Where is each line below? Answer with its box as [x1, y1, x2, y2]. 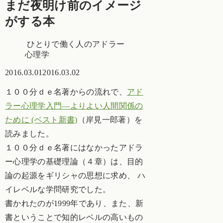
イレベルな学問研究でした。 [5, 185, 111, 194]
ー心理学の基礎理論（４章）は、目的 [5, 157, 143, 166]
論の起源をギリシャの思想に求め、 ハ [5, 171, 145, 180]
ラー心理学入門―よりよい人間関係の [5, 101, 143, 110]
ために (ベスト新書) [5, 115, 78, 124]
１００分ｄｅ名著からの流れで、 [5, 87, 127, 96]
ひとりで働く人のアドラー [27, 39, 125, 48]
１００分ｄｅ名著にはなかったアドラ [5, 143, 143, 152]
